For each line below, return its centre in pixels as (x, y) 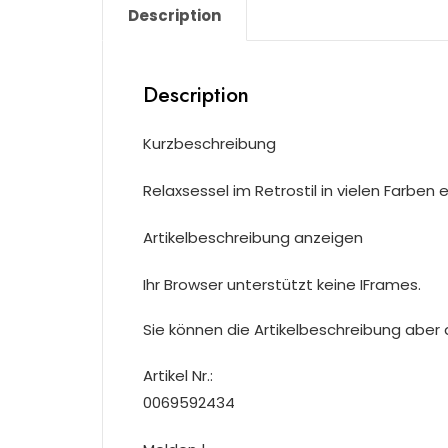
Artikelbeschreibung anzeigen (253, 238)
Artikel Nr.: (178, 376)
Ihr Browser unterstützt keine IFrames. (282, 285)
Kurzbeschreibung (209, 144)
